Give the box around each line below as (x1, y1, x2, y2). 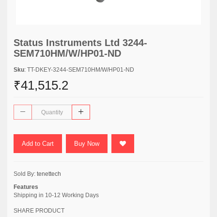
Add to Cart (22, 140, 54, 147)
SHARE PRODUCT (14, 207, 64, 214)
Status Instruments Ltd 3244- (14, 37, 147, 48)
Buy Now (74, 140, 99, 147)
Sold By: (14, 170, 37, 177)
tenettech (37, 170, 61, 177)
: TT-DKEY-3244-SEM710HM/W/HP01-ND (24, 66, 134, 73)
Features (14, 184, 38, 190)
